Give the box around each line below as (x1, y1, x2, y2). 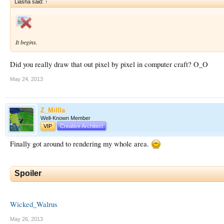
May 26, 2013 (10, 215, 43, 222)
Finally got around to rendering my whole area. (10, 138, 151, 148)
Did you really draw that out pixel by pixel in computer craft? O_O (10, 59, 208, 69)
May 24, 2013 (10, 75, 43, 82)
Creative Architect (60, 122, 103, 129)
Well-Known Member (40, 114, 90, 121)
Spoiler (14, 169, 41, 178)
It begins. (15, 38, 37, 46)
